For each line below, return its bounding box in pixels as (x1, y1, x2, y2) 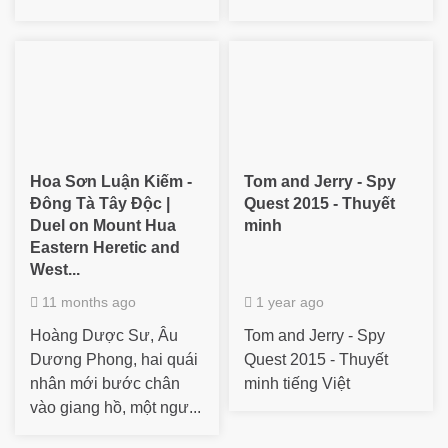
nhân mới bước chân (30, 374, 180, 392)
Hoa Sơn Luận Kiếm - (30, 172, 192, 190)
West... (30, 260, 80, 278)
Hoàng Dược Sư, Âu (30, 326, 178, 344)
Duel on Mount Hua (30, 216, 176, 234)
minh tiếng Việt (244, 374, 350, 392)
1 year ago (252, 293, 324, 310)
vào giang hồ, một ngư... (30, 398, 201, 416)
